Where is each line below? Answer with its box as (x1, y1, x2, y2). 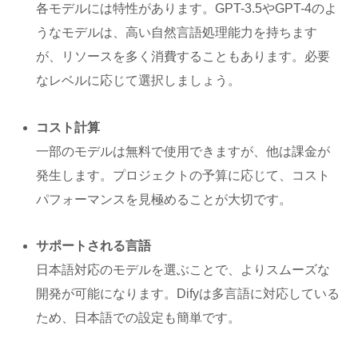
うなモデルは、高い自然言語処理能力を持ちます (36, 25, 318, 39)
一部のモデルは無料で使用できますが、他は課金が (36, 144, 331, 158)
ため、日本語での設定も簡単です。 (36, 311, 241, 325)
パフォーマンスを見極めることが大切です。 (36, 192, 292, 206)
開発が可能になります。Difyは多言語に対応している (36, 287, 340, 301)
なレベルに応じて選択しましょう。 (36, 73, 241, 87)
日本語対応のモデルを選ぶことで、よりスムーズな (36, 263, 331, 277)
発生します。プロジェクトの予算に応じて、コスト (36, 168, 331, 182)
